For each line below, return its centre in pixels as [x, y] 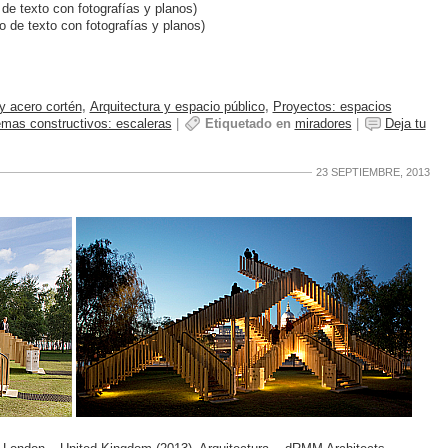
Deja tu [405, 124]
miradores [323, 124]
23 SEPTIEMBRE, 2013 [372, 171]
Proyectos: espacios [332, 107]
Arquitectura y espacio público [177, 107]
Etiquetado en [247, 124]
